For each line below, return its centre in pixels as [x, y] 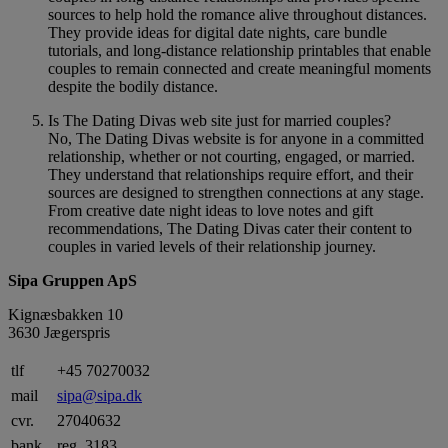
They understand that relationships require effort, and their [230, 174]
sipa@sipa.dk [99, 395]
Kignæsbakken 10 [65, 314]
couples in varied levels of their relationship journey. [212, 246]
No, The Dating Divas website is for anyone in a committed [236, 138]
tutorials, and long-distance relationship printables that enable [239, 50]
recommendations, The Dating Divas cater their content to [230, 228]
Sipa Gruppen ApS [72, 280]
